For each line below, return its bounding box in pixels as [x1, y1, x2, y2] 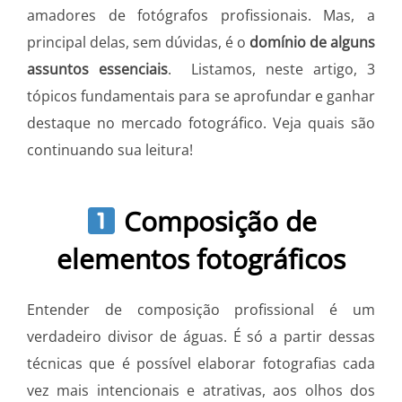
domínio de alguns [249, 32, 375, 52]
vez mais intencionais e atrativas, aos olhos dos [27, 380, 375, 400]
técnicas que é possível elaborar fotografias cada [27, 353, 375, 373]
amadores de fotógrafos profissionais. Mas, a [27, 5, 375, 25]
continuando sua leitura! [27, 140, 193, 160]
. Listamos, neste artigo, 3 [168, 59, 375, 79]
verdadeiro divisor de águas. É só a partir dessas [27, 326, 375, 346]
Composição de [116, 202, 317, 240]
